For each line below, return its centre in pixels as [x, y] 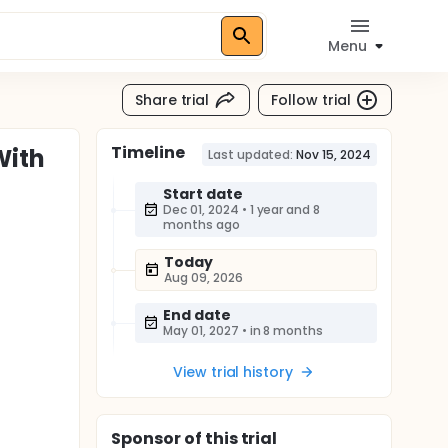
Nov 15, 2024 [333, 154]
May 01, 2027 [201, 330]
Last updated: [250, 154]
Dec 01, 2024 [201, 209]
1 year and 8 [285, 209]
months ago [201, 224]
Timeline [148, 152]
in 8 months [286, 330]
